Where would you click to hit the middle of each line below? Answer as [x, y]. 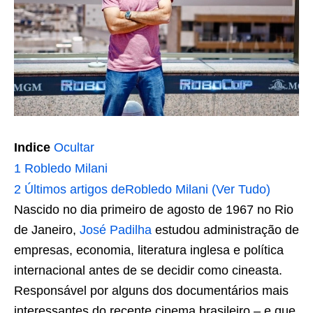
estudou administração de [225, 230]
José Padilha [116, 230]
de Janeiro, [47, 230]
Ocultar [74, 147]
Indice [32, 147]
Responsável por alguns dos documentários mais [151, 291]
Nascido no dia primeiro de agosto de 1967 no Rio [154, 210]
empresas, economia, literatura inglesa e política [149, 250]
